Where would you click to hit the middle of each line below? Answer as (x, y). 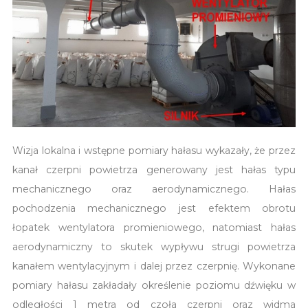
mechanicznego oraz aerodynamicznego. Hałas (154, 189)
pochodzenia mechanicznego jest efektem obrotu (154, 208)
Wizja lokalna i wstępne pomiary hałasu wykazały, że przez (154, 150)
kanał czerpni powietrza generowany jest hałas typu (154, 169)
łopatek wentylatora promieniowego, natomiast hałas (154, 227)
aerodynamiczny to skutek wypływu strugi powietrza (154, 246)
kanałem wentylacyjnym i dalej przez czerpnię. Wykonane (154, 266)
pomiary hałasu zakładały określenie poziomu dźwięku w (154, 285)
